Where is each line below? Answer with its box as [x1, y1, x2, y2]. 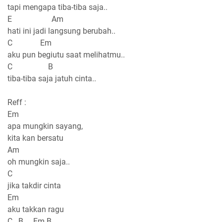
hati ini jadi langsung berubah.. [7, 26, 115, 36]
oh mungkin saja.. [7, 157, 70, 167]
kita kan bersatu [7, 133, 63, 143]
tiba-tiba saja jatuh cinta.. [7, 74, 96, 84]
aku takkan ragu [7, 205, 64, 215]
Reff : [7, 98, 26, 108]
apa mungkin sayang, [7, 121, 83, 131]
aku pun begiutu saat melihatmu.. [7, 50, 125, 60]
